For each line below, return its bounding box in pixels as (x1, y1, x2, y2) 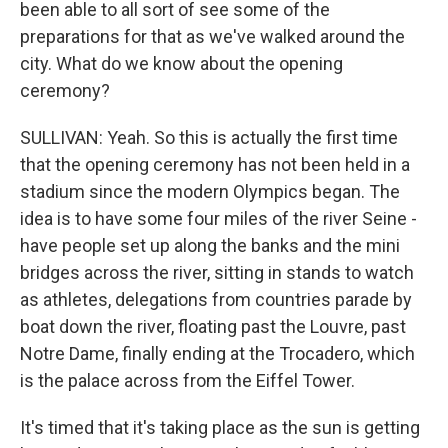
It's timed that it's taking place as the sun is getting (20, 417, 420, 438)
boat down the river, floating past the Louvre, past (20, 316, 406, 337)
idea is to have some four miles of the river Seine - (20, 208, 417, 229)
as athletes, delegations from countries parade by (20, 289, 412, 310)
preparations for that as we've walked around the (20, 26, 405, 47)
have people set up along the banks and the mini (20, 235, 400, 256)
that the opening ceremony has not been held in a (20, 154, 410, 175)
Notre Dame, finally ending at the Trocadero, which (20, 343, 415, 364)
